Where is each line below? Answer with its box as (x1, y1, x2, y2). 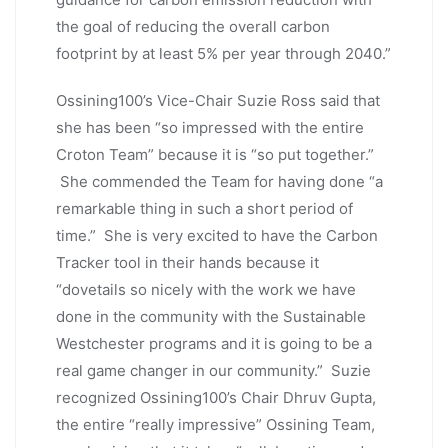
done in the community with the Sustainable (56, 306, 366, 326)
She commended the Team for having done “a (56, 171, 383, 191)
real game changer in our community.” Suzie (56, 360, 371, 380)
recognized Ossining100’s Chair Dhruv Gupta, (56, 387, 376, 407)
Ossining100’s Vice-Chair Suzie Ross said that (56, 90, 380, 110)
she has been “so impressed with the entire (56, 117, 364, 137)
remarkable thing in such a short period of (56, 198, 353, 218)
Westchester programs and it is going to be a (56, 333, 372, 353)
